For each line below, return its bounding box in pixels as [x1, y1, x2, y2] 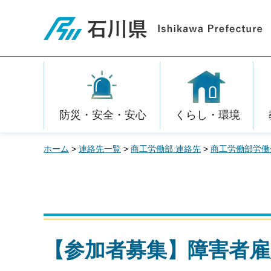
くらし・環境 [174, 109, 240, 121]
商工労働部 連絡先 [131, 144, 201, 154]
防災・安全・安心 [59, 109, 146, 121]
